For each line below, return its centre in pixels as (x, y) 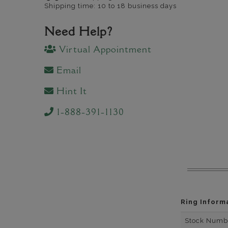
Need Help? (79, 33)
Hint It (70, 92)
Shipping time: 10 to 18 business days (110, 6)
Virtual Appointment (104, 50)
